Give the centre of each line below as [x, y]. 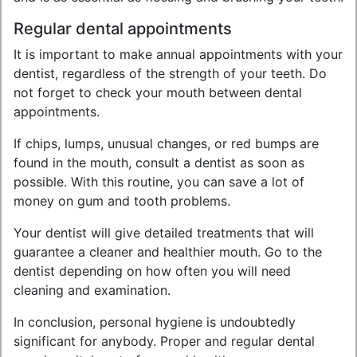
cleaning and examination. [92, 290]
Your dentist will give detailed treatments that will [164, 233]
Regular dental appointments [123, 29]
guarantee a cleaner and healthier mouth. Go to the [168, 252]
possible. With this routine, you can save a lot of [159, 182]
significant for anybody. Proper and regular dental [164, 341]
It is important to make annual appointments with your [178, 54]
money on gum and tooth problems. [122, 201]
